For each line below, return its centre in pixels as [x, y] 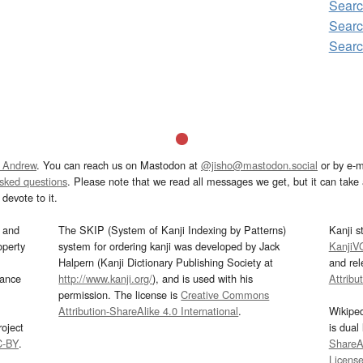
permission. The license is [120, 294]
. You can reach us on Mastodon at [119, 164]
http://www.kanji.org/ [106, 278]
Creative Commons [225, 294]
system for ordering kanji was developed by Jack [169, 246]
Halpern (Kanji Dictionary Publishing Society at [166, 262]
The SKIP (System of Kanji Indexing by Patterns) [173, 229]
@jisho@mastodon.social [259, 164]
